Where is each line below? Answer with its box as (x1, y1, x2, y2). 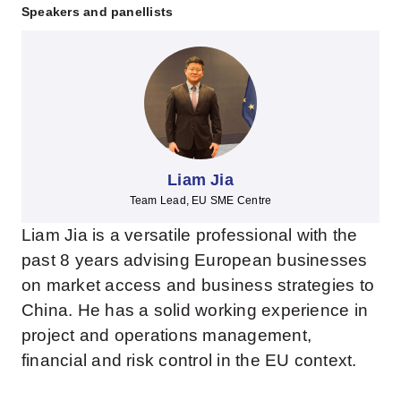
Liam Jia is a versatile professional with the (21, 225, 358, 244)
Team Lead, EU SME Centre (129, 193, 272, 207)
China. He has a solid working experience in (21, 300, 369, 320)
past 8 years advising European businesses (21, 250, 368, 269)
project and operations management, (21, 325, 312, 345)
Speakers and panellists (21, 4, 174, 20)
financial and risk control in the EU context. (21, 350, 357, 370)
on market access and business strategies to (21, 275, 375, 294)
